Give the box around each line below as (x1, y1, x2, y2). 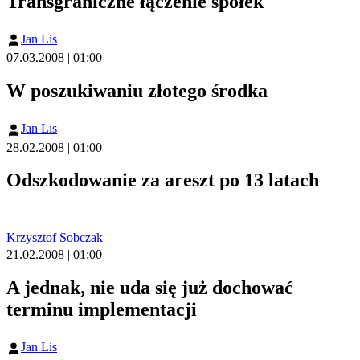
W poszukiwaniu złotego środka (6, 80, 268, 102)
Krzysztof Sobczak (6, 231, 103, 245)
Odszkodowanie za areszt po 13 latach (6, 170, 319, 191)
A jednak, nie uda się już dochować (6, 277, 293, 299)
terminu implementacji (6, 299, 197, 321)
